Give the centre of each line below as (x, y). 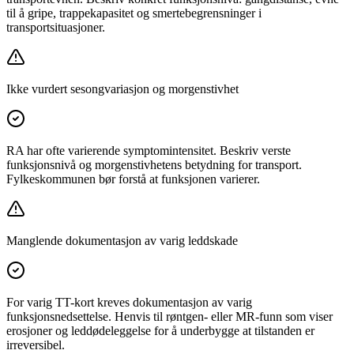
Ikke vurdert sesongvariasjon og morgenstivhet (122, 88)
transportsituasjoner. (56, 27)
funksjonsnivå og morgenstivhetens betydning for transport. (154, 164)
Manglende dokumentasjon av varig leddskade (122, 240)
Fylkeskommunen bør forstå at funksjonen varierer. (133, 179)
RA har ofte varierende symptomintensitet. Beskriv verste (149, 150)
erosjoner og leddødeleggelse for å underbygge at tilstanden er (160, 330)
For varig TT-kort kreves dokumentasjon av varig (129, 302)
